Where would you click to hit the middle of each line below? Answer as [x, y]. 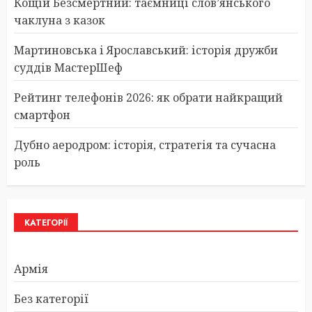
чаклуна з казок [60, 20]
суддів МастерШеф [68, 67]
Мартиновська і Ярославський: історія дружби [146, 50]
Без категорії [51, 298]
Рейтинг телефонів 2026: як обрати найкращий [148, 97]
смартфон [42, 115]
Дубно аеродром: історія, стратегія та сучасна [145, 145]
